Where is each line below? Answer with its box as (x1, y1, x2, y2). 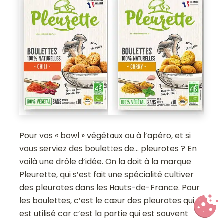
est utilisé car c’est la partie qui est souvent (19, 207, 189, 219)
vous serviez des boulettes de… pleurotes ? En (19, 142, 197, 154)
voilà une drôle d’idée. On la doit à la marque (19, 155, 192, 167)
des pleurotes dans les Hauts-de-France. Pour (19, 181, 200, 193)
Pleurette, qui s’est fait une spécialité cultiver (19, 168, 194, 180)
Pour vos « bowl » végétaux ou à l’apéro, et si (19, 129, 191, 141)
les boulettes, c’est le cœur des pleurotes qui (19, 194, 195, 206)
